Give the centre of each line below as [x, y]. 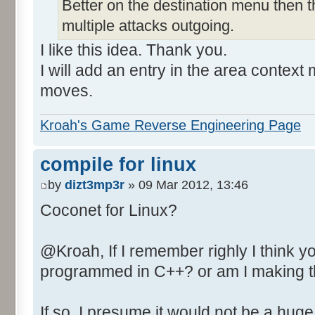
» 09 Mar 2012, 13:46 [186, 185]
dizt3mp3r [95, 185]
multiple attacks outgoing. [148, 26]
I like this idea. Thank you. [134, 50]
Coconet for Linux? [109, 211]
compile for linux [118, 164]
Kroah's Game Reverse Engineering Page [171, 125]
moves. [66, 91]
